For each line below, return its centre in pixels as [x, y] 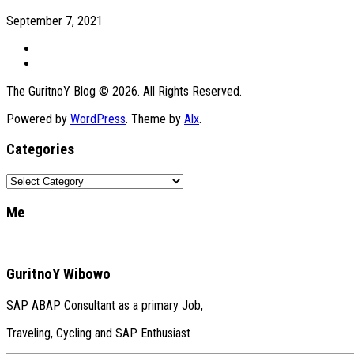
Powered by [38, 119]
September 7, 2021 [55, 21]
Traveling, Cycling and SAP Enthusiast [98, 333]
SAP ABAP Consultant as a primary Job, [105, 305]
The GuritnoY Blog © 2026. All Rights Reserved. [124, 91]
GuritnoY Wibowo [58, 275]
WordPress [98, 119]
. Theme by [155, 119]
